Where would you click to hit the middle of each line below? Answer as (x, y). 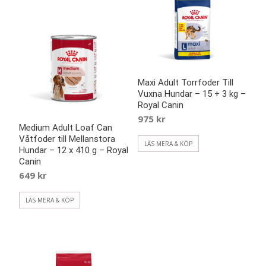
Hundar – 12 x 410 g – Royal (74, 151)
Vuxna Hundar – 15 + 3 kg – (191, 94)
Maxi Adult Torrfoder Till (185, 82)
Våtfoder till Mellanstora (67, 139)
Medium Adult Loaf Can (66, 128)
